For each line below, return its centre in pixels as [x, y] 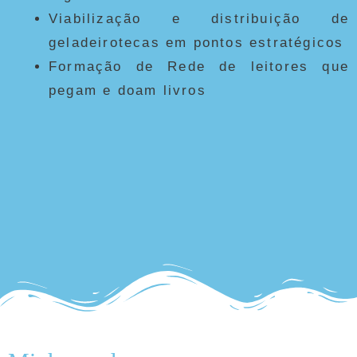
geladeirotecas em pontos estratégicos [196, 42]
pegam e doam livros [127, 90]
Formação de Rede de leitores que [199, 66]
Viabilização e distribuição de [199, 18]
